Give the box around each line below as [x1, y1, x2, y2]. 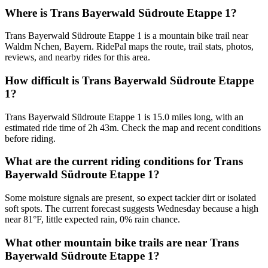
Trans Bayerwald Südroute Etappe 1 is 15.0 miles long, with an [5, 111, 243, 122]
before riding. [5, 133, 56, 144]
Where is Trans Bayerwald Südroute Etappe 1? [5, 6, 237, 19]
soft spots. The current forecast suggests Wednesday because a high [5, 203, 258, 214]
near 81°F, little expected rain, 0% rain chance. [5, 214, 180, 225]
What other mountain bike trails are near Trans [5, 236, 239, 249]
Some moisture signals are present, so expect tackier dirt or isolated [5, 193, 256, 203]
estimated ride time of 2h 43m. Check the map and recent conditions [5, 122, 261, 133]
